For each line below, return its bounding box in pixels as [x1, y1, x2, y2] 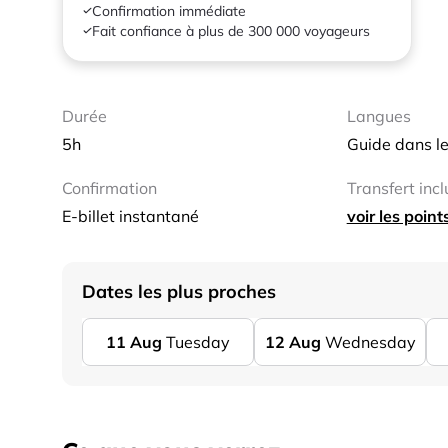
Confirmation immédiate [92, 2, 246, 20]
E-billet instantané [62, 206, 199, 226]
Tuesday [166, 332, 230, 352]
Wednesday [324, 332, 416, 352]
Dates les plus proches [82, 280, 276, 303]
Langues [346, 106, 411, 126]
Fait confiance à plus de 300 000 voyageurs [92, 22, 370, 40]
